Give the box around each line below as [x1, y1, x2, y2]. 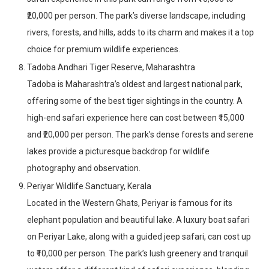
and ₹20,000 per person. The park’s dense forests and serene [27, 130, 253, 140]
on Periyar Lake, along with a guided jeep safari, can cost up [27, 232, 251, 242]
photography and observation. [27, 163, 141, 174]
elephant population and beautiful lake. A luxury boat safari [27, 215, 250, 225]
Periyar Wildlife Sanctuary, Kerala [27, 181, 151, 192]
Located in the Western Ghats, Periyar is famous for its [27, 198, 232, 208]
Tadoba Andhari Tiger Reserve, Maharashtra [27, 62, 195, 73]
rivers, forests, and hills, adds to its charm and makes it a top [27, 28, 254, 38]
